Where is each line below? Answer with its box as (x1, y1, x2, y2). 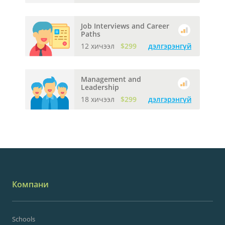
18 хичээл (81, 94, 117, 104)
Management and (81, 74, 141, 84)
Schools (12, 214, 35, 223)
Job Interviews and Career (81, 21, 169, 31)
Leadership (81, 82, 119, 92)
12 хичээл (81, 41, 117, 51)
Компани (12, 179, 49, 190)
